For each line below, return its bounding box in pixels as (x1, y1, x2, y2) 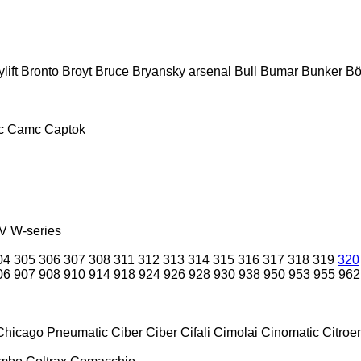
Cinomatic (261, 325, 319, 339)
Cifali (180, 325, 210, 339)
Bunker (301, 64, 342, 78)
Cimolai (214, 325, 258, 339)
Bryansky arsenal (132, 64, 231, 78)
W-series (10, 223, 61, 238)
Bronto (21, 64, 59, 78)
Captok (44, 122, 85, 136)
